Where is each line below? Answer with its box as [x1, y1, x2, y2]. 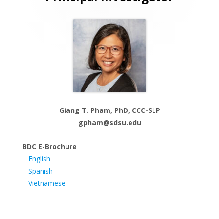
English [28, 154, 50, 163]
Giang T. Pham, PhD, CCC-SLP [59, 106, 160, 115]
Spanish [28, 166, 53, 175]
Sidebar [11, 9, 55, 25]
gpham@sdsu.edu [78, 118, 141, 127]
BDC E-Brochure [22, 142, 77, 151]
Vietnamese [28, 178, 66, 188]
